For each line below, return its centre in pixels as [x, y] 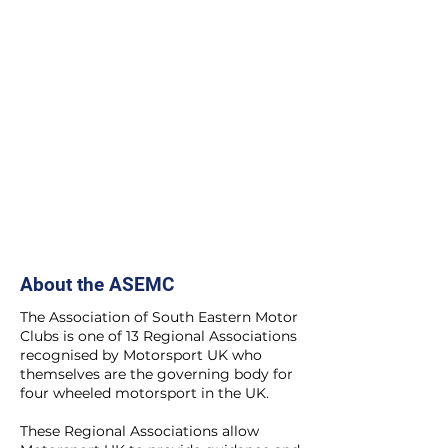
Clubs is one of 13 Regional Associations [158, 336]
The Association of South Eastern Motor [159, 317]
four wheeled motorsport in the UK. [144, 393]
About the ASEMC [97, 284]
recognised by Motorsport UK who [141, 355]
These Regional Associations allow [139, 431]
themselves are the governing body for [156, 374]
